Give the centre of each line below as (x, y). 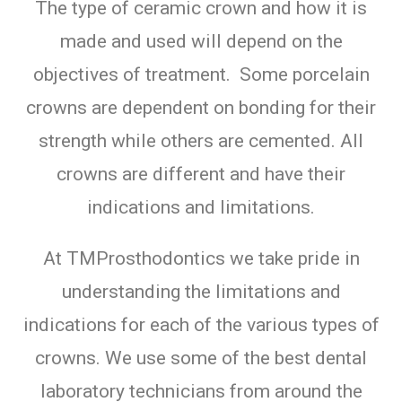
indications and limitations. (201, 207)
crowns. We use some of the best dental (201, 358)
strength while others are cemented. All (201, 140)
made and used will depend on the (201, 41)
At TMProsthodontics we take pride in (201, 258)
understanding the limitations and (201, 291)
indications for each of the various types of (201, 324)
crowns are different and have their (201, 174)
